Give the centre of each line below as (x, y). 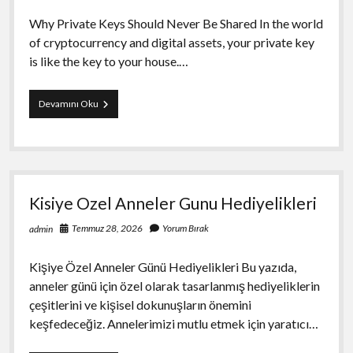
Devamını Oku (68, 103)
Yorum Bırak (185, 228)
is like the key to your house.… (108, 61)
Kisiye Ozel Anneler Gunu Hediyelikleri (173, 203)
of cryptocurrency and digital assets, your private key (171, 42)
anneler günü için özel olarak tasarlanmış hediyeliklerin (174, 285)
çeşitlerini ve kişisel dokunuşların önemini (140, 304)
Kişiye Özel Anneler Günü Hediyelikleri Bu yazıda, (162, 266)
